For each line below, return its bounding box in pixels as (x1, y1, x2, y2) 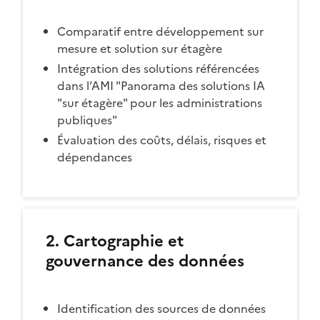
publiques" (57, 111, 117, 129)
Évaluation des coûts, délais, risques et (57, 131, 266, 149)
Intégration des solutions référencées (57, 60, 259, 78)
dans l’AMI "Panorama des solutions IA (57, 77, 265, 95)
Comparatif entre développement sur (57, 23, 264, 41)
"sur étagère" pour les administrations (57, 94, 262, 112)
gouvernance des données (46, 249, 244, 274)
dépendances (57, 149, 132, 166)
